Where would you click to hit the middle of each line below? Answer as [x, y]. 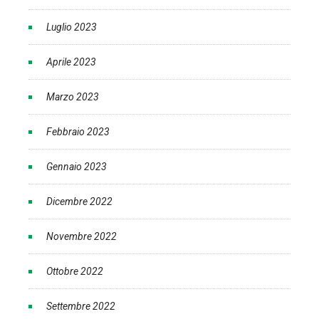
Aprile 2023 [71, 62]
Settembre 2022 [81, 307]
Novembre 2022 [82, 237]
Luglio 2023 [72, 27]
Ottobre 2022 [75, 272]
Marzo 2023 [73, 97]
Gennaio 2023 [77, 167]
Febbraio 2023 [78, 132]
